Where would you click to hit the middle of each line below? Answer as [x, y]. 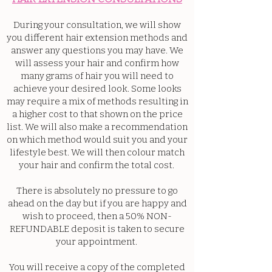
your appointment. [97, 242]
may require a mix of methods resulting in [97, 101]
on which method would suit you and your [97, 140]
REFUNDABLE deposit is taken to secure [97, 229]
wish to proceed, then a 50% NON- [97, 216]
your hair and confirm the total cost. [97, 165]
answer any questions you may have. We [97, 50]
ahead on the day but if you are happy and [97, 203]
